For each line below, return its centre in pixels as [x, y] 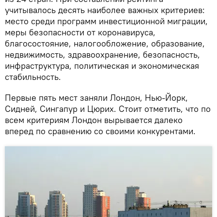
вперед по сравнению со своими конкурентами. [100, 131]
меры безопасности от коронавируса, [80, 32]
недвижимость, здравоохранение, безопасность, [102, 54]
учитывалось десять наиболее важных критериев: [105, 10]
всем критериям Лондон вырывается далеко [94, 120]
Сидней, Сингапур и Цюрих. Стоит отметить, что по [108, 108]
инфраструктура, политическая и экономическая [102, 65]
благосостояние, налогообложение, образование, [105, 43]
